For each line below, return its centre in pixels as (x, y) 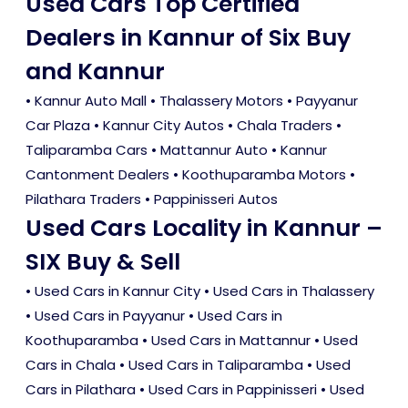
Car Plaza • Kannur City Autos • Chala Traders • (184, 126)
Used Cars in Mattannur (231, 341)
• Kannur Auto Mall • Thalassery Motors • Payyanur (192, 101)
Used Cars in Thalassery (294, 291)
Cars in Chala (71, 365)
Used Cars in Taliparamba (216, 365)
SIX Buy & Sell (103, 262)
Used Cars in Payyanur (110, 316)
